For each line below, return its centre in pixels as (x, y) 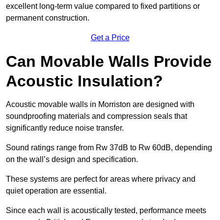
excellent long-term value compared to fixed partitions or (103, 6)
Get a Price (110, 38)
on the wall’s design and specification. (72, 160)
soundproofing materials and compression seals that (96, 116)
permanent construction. (48, 18)
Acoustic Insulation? (84, 81)
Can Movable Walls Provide (109, 62)
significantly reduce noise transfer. (65, 128)
